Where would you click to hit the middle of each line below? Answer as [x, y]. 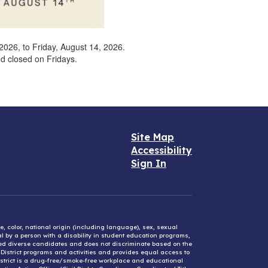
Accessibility [162, 150]
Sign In [149, 163]
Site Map [153, 137]
